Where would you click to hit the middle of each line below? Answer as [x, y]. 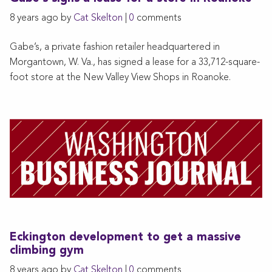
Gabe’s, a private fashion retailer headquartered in [115, 47]
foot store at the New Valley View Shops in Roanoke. [120, 77]
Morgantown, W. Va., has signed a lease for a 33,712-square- [135, 62]
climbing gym [47, 251]
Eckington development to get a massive [125, 237]
